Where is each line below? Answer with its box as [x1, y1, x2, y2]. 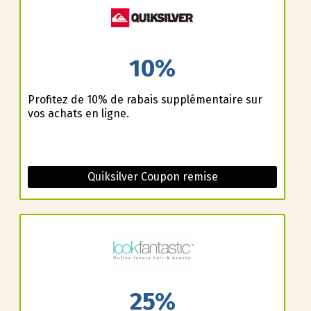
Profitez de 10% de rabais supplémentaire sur [27, 92, 262, 106]
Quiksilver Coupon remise [87, 169, 218, 183]
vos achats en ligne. [27, 106, 129, 120]
